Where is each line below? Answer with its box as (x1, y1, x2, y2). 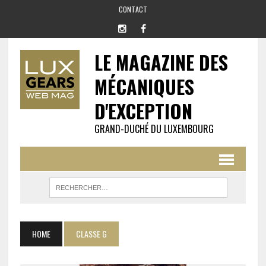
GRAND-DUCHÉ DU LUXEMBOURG (94, 122, 214, 136)
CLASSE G (75, 227, 107, 240)
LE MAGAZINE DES (94, 48, 228, 76)
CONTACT (118, 4, 147, 14)
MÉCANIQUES (94, 72, 194, 100)
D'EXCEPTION (94, 97, 192, 125)
